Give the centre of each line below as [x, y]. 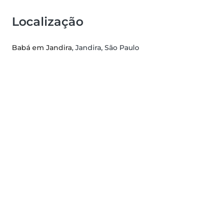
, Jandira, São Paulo [106, 48]
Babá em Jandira [42, 48]
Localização [48, 22]
